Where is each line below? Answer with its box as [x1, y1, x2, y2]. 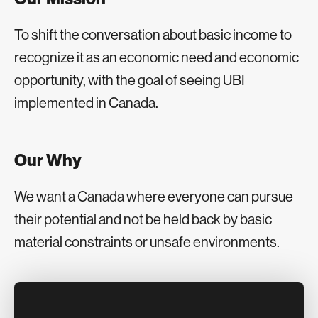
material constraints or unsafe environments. [14, 233, 280, 251]
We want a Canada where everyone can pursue [14, 187, 293, 205]
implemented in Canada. [14, 94, 158, 111]
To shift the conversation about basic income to [14, 26, 292, 43]
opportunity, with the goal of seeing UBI [14, 71, 245, 89]
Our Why [14, 149, 82, 170]
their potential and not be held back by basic [14, 210, 272, 228]
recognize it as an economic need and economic [14, 48, 299, 66]
